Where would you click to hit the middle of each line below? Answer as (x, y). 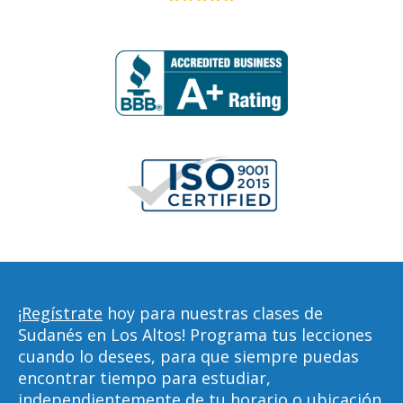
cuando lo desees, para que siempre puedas (188, 356)
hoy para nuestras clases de (213, 313)
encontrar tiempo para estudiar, (144, 378)
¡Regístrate (60, 313)
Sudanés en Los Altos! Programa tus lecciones (195, 335)
